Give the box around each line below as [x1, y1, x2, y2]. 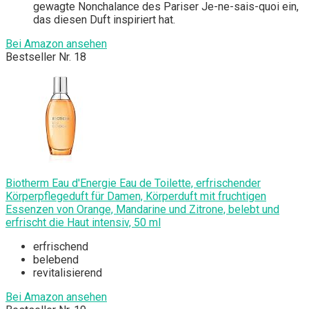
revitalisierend [33, 266, 102, 280]
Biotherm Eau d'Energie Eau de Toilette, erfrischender [6, 177, 261, 190]
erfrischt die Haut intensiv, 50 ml [6, 216, 161, 230]
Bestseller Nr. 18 [6, 50, 86, 64]
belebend [33, 253, 79, 267]
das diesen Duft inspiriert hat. [33, 13, 175, 27]
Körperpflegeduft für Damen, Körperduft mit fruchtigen [6, 190, 266, 203]
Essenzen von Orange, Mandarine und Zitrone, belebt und [6, 203, 279, 217]
